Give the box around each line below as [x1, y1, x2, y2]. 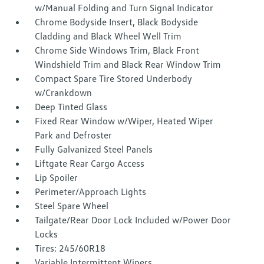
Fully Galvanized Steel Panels [35, 143, 153, 156]
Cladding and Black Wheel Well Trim [35, 30, 182, 42]
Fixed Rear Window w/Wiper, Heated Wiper [35, 115, 214, 127]
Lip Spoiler [35, 171, 78, 184]
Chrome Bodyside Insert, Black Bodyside [35, 16, 199, 28]
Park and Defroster [35, 129, 113, 141]
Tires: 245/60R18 [35, 242, 106, 255]
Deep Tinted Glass [35, 101, 108, 113]
